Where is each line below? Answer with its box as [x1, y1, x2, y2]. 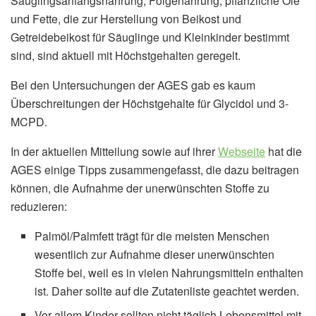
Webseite [218, 143, 265, 159]
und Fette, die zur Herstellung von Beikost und [11, 11, 241, 27]
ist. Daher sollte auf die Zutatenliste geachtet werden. [35, 283, 300, 299]
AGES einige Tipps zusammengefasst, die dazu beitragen [11, 162, 299, 178]
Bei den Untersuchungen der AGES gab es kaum [11, 77, 255, 93]
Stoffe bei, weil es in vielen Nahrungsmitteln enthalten [35, 265, 304, 281]
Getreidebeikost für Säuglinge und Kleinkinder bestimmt [11, 29, 289, 45]
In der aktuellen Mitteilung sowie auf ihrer [11, 143, 218, 159]
